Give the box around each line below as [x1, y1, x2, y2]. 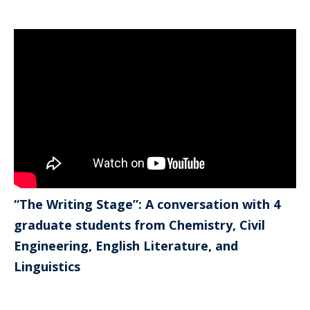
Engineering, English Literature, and [14, 237, 238, 254]
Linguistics [14, 257, 80, 275]
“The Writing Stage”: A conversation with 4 [14, 195, 280, 212]
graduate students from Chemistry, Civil [14, 216, 265, 233]
